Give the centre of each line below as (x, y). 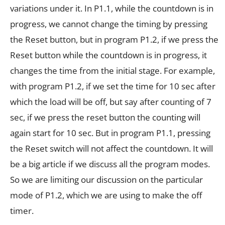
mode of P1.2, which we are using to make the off (106, 195)
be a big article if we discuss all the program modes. (110, 164)
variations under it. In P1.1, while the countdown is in (112, 9)
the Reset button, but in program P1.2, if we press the (114, 40)
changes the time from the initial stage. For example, (113, 71)
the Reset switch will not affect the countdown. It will (111, 149)
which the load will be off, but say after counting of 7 (111, 102)
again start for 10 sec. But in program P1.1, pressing (110, 133)
